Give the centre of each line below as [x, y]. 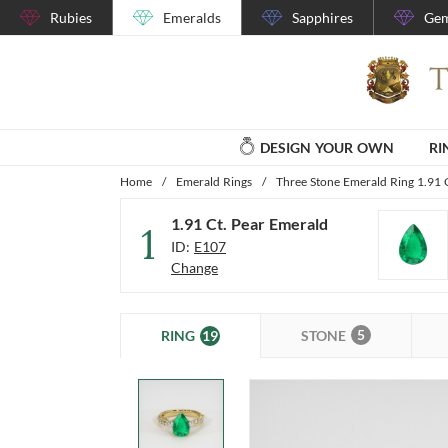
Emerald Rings [214, 181]
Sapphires [322, 17]
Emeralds [192, 17]
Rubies [71, 17]
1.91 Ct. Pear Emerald [249, 224]
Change [194, 268]
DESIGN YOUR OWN [327, 147]
